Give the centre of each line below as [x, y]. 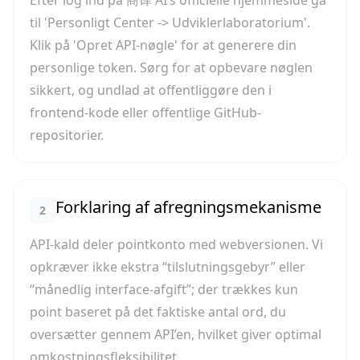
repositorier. [67, 135]
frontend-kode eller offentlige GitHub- [145, 112]
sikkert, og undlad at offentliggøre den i [151, 90]
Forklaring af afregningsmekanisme [188, 207]
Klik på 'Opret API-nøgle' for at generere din [163, 45]
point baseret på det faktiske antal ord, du [158, 312]
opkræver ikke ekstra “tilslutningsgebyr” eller [168, 267]
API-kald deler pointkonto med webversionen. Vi [176, 244]
